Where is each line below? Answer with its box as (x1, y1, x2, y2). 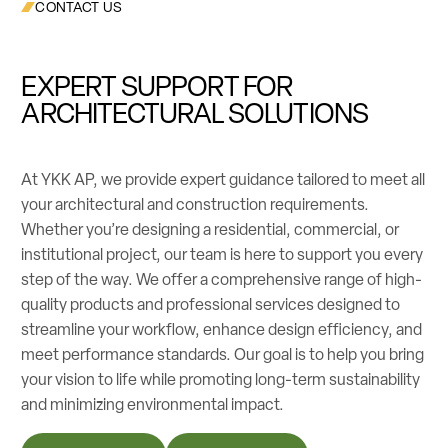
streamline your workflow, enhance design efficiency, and (21, 318, 423, 340)
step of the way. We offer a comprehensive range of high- (21, 268, 423, 290)
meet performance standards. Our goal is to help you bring (21, 343, 425, 365)
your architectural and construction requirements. (21, 193, 370, 215)
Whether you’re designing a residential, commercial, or (21, 218, 400, 240)
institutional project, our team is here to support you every (21, 243, 424, 265)
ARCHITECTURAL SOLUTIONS (21, 95, 369, 132)
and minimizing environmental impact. (21, 393, 285, 415)
